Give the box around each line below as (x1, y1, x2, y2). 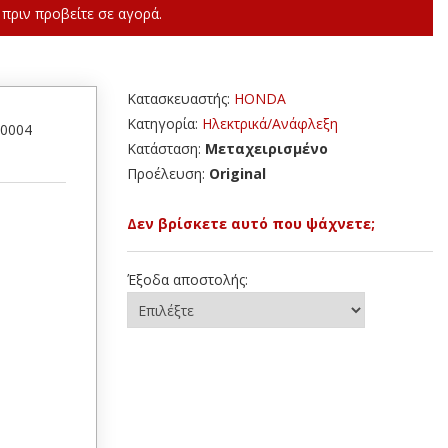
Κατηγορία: (127, 114, 202, 133)
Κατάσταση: (127, 139, 205, 158)
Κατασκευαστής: (127, 89, 234, 108)
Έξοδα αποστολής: (127, 270, 248, 289)
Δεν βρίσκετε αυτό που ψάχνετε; (127, 214, 375, 233)
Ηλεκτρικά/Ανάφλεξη (202, 114, 338, 133)
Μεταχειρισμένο (205, 139, 328, 158)
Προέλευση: (127, 164, 209, 183)
